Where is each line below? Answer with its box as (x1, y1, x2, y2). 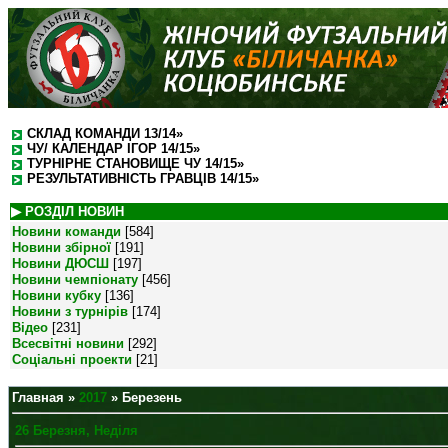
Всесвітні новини (12, 336, 124, 351)
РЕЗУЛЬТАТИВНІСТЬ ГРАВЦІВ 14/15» (27, 171, 259, 186)
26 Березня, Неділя (15, 423, 138, 439)
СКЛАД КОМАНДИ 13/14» (27, 126, 183, 141)
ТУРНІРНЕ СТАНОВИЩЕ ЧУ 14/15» (27, 156, 244, 171)
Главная (12, 390, 64, 405)
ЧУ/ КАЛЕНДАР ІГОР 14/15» (27, 141, 200, 156)
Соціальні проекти (12, 352, 132, 367)
